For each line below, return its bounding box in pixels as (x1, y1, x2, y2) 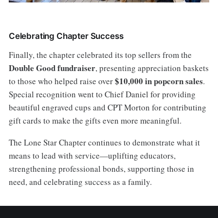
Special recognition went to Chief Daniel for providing (8, 89, 196, 100)
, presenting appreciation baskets (95, 62, 209, 74)
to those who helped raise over (8, 75, 115, 87)
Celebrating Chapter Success (8, 31, 124, 41)
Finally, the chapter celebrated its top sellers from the (8, 49, 192, 61)
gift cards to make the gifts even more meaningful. (8, 115, 182, 127)
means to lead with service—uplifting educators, (8, 150, 176, 162)
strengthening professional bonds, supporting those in (8, 163, 194, 175)
